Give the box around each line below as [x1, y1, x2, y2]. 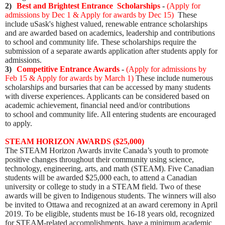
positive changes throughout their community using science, [5, 155, 194, 164]
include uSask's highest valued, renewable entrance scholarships [5, 20, 207, 29]
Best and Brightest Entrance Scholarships [17, 2, 160, 11]
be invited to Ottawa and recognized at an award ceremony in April [5, 200, 217, 209]
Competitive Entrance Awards [17, 65, 120, 74]
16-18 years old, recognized [127, 209, 214, 218]
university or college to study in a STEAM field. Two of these [5, 182, 201, 191]
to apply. [5, 119, 34, 128]
